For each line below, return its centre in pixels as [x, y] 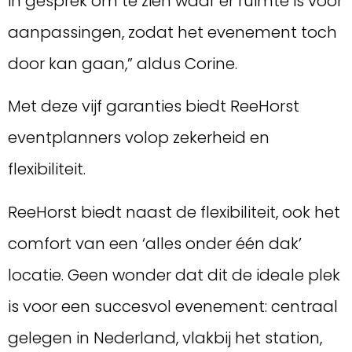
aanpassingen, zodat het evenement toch [172, 32]
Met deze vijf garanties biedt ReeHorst [154, 106]
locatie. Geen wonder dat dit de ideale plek [174, 275]
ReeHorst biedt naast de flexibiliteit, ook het [174, 212]
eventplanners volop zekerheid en [139, 138]
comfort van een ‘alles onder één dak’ [155, 243]
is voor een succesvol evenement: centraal [173, 306]
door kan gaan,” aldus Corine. [123, 63]
